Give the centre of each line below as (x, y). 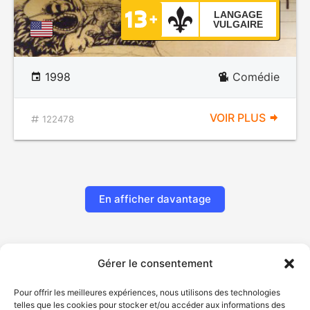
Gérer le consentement (155, 263)
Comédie (256, 77)
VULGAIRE (238, 24)
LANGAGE (238, 15)
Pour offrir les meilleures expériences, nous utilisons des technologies (147, 292)
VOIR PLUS (239, 118)
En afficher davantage (155, 199)
